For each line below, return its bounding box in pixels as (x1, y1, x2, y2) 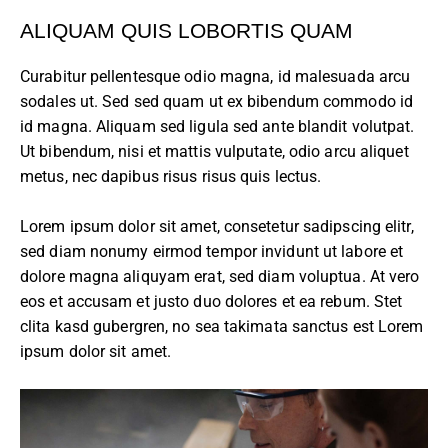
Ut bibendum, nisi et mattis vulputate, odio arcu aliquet (20, 141, 409, 161)
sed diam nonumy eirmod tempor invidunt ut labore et (20, 241, 404, 261)
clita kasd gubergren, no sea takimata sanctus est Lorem (20, 316, 424, 336)
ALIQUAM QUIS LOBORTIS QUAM (20, 18, 353, 43)
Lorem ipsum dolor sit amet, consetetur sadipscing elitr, (20, 216, 414, 236)
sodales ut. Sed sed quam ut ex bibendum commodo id (20, 91, 414, 111)
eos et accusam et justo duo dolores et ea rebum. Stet (20, 291, 403, 311)
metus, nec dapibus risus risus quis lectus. (20, 166, 322, 186)
